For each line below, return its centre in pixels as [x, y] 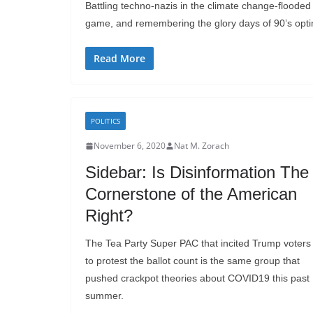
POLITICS [105, 121]
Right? [109, 216]
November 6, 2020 [130, 146]
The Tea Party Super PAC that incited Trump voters [198, 243]
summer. [104, 296]
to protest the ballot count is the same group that [192, 261]
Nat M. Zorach [202, 146]
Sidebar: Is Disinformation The [197, 173]
